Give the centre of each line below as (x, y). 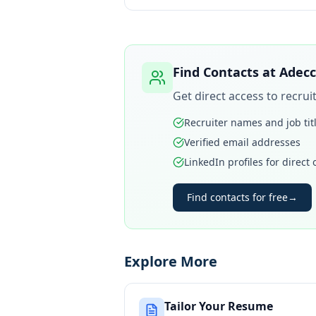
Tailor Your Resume (219, 306)
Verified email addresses (242, 142)
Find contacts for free (237, 197)
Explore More (171, 261)
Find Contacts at (226, 72)
